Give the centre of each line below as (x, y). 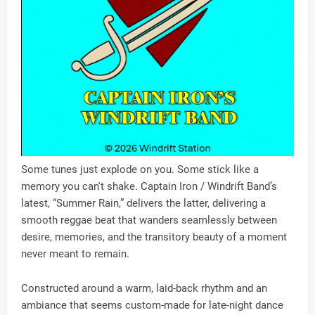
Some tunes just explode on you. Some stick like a (140, 169)
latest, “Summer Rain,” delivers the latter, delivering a (143, 203)
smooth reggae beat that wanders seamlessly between (149, 220)
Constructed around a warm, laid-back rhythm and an (144, 288)
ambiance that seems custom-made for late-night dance (152, 305)
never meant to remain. (75, 254)
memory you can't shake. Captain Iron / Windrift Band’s (149, 186)
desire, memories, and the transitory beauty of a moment (154, 237)
